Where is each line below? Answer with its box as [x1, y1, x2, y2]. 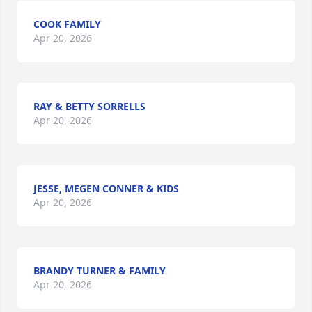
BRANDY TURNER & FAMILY [33, 264, 166, 277]
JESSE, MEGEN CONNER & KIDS [33, 182, 179, 195]
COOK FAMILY [33, 17, 101, 31]
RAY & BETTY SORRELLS [33, 100, 146, 113]
